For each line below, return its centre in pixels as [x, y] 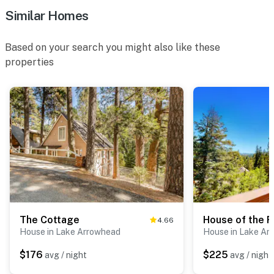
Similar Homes [47, 15]
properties [29, 62]
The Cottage [50, 220]
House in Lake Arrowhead [70, 231]
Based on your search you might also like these [113, 47]
